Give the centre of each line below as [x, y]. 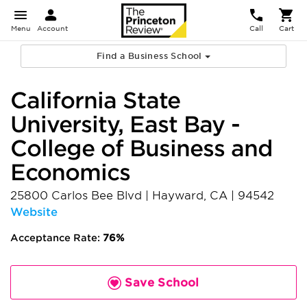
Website [34, 212]
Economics [70, 172]
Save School [160, 282]
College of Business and [142, 148]
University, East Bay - [125, 124]
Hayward [178, 196]
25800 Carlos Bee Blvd [78, 196]
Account [52, 28]
